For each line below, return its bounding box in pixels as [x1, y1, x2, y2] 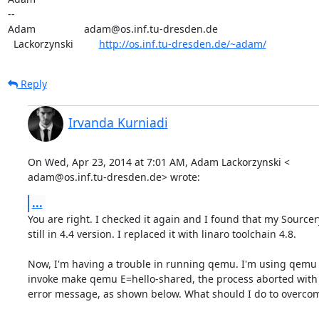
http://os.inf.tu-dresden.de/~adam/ [98, 36, 266, 51]
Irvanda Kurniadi [68, 113, 168, 131]
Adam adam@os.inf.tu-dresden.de [7, 21, 218, 36]
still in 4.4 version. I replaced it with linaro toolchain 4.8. [27, 226, 296, 241]
